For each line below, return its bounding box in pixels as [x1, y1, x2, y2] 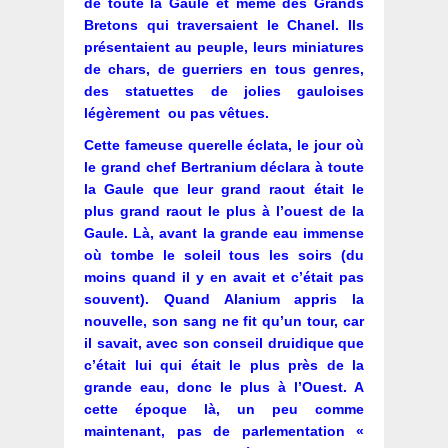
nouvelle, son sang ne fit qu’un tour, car [84, 313, 364, 330]
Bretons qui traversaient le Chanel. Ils [84, 17, 364, 34]
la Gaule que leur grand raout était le [84, 181, 364, 198]
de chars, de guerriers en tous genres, [84, 61, 364, 78]
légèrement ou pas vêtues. [84, 105, 269, 122]
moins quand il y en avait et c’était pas [84, 269, 364, 286]
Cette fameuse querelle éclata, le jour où [84, 137, 364, 154]
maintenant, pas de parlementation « [84, 423, 364, 440]
